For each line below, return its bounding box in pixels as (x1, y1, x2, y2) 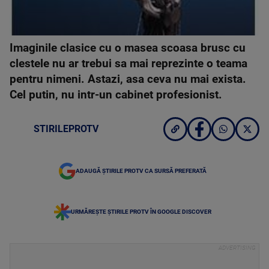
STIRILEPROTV (34, 123, 98, 135)
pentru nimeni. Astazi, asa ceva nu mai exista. (10, 73, 246, 86)
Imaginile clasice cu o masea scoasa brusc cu (10, 41, 246, 55)
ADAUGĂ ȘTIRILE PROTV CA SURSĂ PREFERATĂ (76, 168, 207, 175)
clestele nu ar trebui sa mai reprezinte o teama (10, 57, 247, 71)
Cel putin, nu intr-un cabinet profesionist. (10, 88, 222, 102)
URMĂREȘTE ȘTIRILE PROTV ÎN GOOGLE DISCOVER (71, 208, 211, 216)
